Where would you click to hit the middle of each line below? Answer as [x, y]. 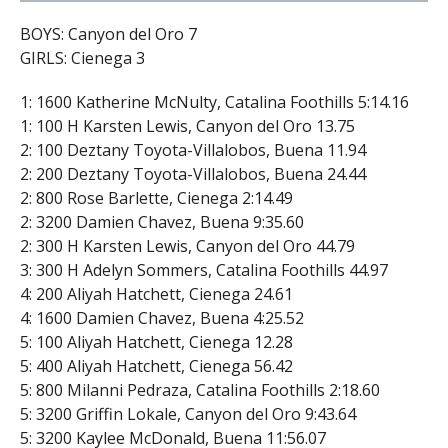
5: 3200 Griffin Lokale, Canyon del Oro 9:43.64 [187, 413]
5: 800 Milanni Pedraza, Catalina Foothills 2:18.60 [199, 389]
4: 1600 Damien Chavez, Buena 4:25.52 [161, 317]
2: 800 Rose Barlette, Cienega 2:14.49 [156, 197]
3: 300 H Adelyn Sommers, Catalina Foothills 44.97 [203, 269]
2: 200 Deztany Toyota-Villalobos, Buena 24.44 [192, 173]
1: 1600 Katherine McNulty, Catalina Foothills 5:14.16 [214, 101]
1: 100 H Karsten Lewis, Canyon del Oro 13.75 [187, 125]
